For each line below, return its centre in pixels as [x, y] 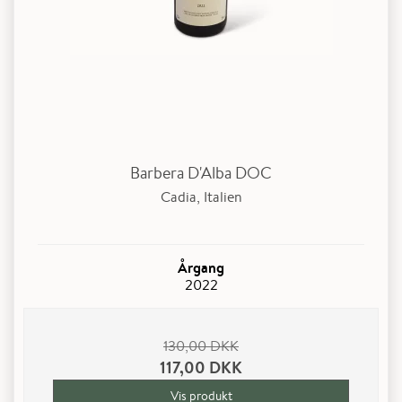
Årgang [201, 268]
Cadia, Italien [201, 197]
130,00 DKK [201, 346]
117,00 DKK [201, 368]
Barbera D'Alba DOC [201, 172]
